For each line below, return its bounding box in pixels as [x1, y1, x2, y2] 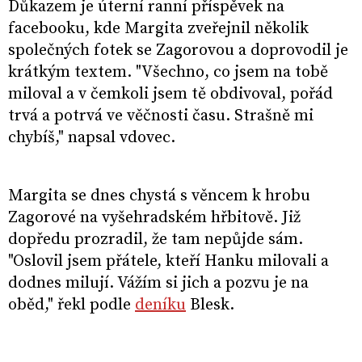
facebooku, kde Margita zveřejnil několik [8, 19, 309, 40]
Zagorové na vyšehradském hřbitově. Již [8, 208, 301, 229]
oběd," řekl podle [8, 295, 135, 316]
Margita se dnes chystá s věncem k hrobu [8, 186, 310, 207]
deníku [135, 295, 186, 316]
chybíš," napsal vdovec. [8, 128, 175, 149]
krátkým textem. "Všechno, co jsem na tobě [8, 62, 328, 83]
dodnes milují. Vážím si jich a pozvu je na [8, 273, 309, 294]
